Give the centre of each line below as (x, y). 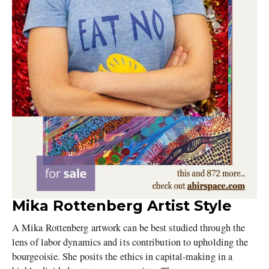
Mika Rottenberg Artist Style (122, 205)
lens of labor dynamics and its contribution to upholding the (130, 242)
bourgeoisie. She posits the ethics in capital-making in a (122, 256)
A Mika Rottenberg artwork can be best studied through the (129, 227)
